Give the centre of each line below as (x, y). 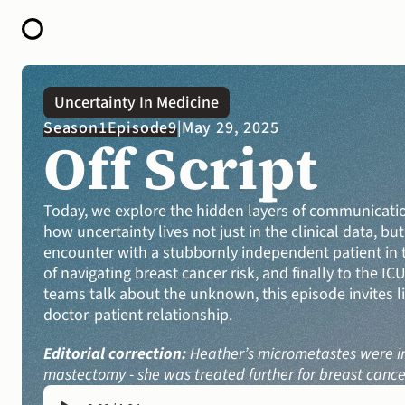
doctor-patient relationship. (140, 315)
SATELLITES (56, 165)
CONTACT (47, 199)
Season (71, 128)
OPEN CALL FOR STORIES (101, 129)
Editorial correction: (115, 354)
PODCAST (47, 147)
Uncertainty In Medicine (137, 103)
